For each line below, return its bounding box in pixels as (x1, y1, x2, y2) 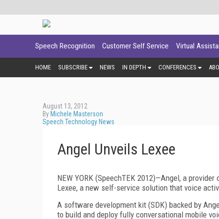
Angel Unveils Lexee (57, 140, 175, 158)
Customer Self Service (102, 42, 169, 50)
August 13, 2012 (43, 102, 88, 110)
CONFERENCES (158, 63, 197, 71)
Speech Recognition (35, 42, 95, 50)
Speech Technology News (43, 117, 114, 126)
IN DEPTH (122, 63, 146, 71)
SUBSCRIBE (58, 63, 88, 71)
